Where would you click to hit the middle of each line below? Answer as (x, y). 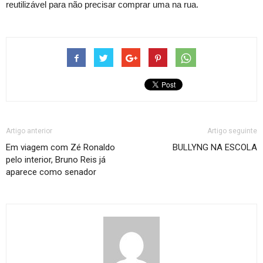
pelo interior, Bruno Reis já (56, 159)
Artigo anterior (29, 131)
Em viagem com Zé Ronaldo (60, 147)
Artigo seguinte (232, 131)
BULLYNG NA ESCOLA (215, 147)
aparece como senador (51, 172)
